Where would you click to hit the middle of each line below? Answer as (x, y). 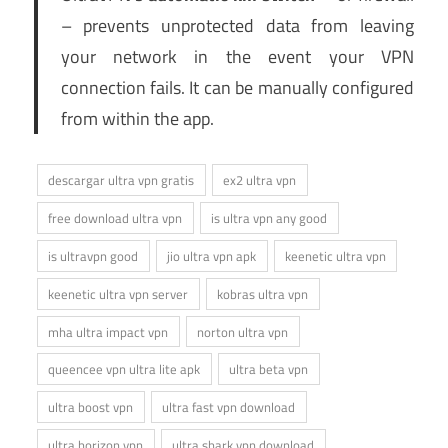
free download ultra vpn (115, 218)
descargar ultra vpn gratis (121, 180)
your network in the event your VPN (237, 57)
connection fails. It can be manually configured (237, 88)
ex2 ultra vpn (260, 180)
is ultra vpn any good (269, 218)
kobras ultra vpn (263, 293)
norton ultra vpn (243, 331)
